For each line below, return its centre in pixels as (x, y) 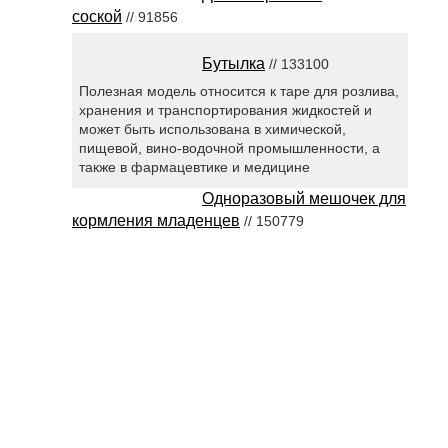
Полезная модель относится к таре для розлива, (238, 90)
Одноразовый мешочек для (304, 199)
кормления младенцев (156, 221)
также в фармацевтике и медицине (194, 166)
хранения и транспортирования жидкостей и (225, 109)
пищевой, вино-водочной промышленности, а (229, 147)
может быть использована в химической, (212, 128)
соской (97, 16)
